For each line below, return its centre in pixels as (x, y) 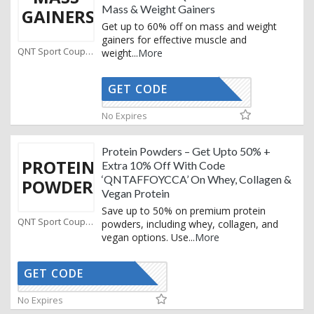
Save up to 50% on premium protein (184, 211)
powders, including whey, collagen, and (190, 224)
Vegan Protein (136, 193)
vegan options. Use (145, 238)
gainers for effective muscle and (174, 40)
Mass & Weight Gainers (158, 9)
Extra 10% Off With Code (163, 165)
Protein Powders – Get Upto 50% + (186, 151)
